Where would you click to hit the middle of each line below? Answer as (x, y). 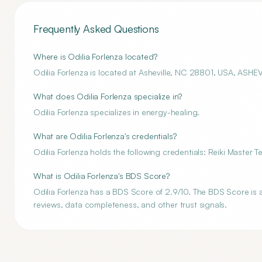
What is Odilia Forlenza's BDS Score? (101, 176)
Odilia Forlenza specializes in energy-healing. (117, 112)
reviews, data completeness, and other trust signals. (130, 204)
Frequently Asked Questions (96, 29)
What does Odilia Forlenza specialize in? (108, 96)
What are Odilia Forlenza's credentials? (105, 136)
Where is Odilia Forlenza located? (95, 56)
